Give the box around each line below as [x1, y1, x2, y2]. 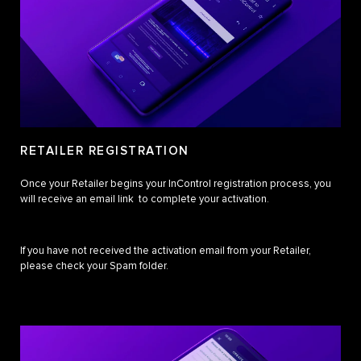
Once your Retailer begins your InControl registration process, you [20, 178, 331, 189]
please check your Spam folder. [20, 260, 168, 272]
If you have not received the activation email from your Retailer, [20, 245, 311, 256]
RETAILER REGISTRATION [20, 144, 189, 157]
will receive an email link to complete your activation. [20, 193, 269, 205]
